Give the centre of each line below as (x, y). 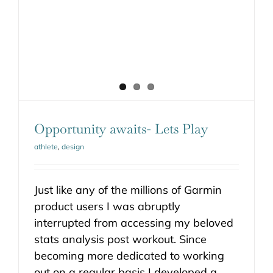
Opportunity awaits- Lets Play (121, 129)
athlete (46, 147)
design (73, 147)
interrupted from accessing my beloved (134, 223)
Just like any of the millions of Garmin (128, 190)
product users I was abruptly (107, 207)
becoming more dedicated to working (129, 256)
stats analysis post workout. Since (120, 239)
